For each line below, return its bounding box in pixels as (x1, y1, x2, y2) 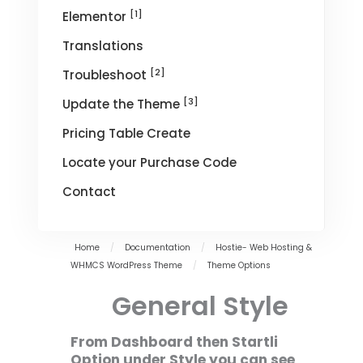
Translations (62, 37, 144, 55)
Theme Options (207, 259, 271, 272)
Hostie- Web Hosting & (216, 241, 313, 254)
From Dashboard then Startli (70, 332, 279, 352)
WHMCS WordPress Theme (70, 259, 183, 272)
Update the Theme (62, 96, 184, 113)
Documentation (125, 241, 191, 254)
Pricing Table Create (62, 125, 191, 143)
